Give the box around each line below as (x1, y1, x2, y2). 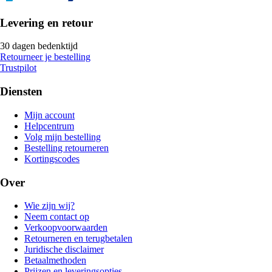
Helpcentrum (24, 120, 74, 131)
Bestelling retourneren (24, 142, 109, 153)
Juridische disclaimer (24, 244, 104, 255)
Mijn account (24, 109, 75, 120)
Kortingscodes (24, 153, 80, 164)
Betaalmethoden (24, 255, 86, 266)
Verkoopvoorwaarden (24, 222, 107, 233)
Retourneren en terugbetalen (24, 233, 132, 244)
